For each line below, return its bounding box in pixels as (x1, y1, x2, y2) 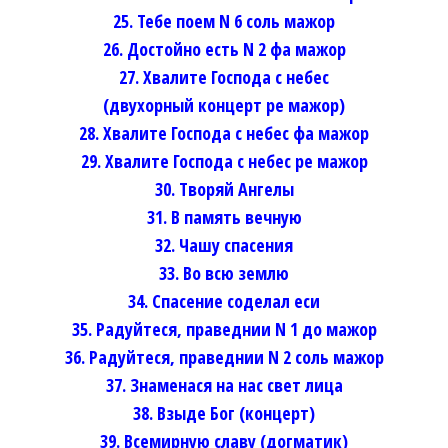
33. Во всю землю (159, 260, 289, 285)
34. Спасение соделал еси (128, 288, 320, 313)
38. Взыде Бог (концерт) (133, 400, 315, 425)
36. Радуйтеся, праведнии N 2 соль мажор (64, 344, 384, 369)
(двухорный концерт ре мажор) (103, 92, 345, 117)
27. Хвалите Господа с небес (119, 64, 329, 89)
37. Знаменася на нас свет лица (105, 372, 343, 397)
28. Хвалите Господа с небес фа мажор (79, 120, 369, 145)
